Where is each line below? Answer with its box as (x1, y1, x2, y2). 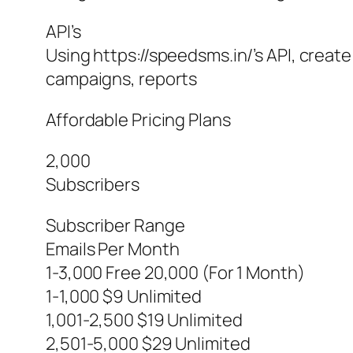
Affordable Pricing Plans (46, 108, 231, 132)
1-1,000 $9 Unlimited (46, 284, 202, 309)
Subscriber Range (46, 214, 185, 238)
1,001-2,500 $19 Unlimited (46, 308, 243, 333)
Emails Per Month (46, 237, 180, 262)
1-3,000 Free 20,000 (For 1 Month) (46, 261, 305, 285)
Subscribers (46, 173, 139, 197)
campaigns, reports (46, 67, 198, 91)
